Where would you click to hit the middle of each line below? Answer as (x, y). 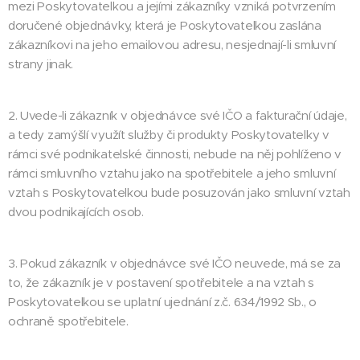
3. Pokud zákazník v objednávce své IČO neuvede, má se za (174, 263)
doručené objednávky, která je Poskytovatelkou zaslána (165, 25)
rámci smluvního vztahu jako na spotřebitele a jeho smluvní (172, 173)
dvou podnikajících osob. (76, 212)
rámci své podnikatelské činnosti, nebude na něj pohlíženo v (175, 154)
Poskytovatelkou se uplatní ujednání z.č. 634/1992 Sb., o (162, 302)
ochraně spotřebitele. (68, 321)
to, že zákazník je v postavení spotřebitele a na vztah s (161, 282)
